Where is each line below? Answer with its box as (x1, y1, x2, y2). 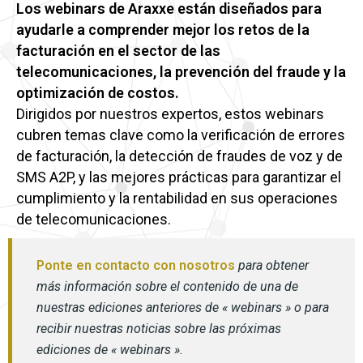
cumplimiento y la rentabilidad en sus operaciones (16, 190, 338, 207)
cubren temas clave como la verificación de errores (16, 126, 345, 143)
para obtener (235, 258, 309, 273)
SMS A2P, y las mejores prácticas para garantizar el (16, 169, 341, 186)
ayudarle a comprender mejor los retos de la (16, 21, 310, 38)
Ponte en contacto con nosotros (36, 258, 235, 273)
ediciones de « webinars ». (36, 342, 183, 357)
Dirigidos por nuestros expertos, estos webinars (16, 105, 324, 122)
